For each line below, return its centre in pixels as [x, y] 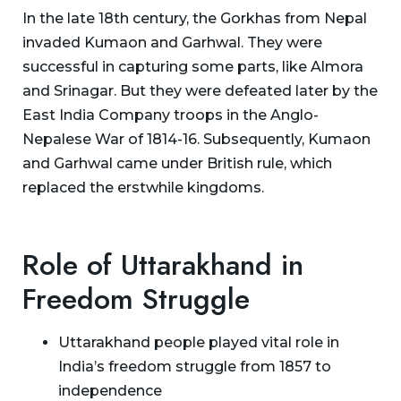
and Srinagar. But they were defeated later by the [200, 90]
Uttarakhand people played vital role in [199, 342]
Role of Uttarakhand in [163, 264]
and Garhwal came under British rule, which [177, 163]
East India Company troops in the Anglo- [171, 115]
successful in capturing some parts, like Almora [193, 66]
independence [110, 390]
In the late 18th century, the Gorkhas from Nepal [195, 18]
